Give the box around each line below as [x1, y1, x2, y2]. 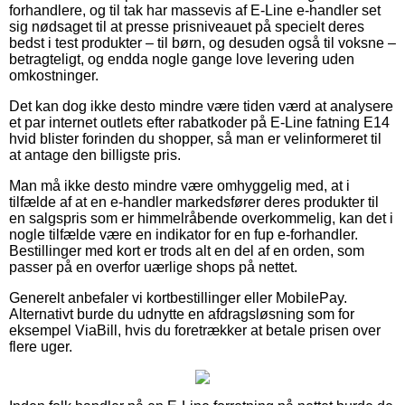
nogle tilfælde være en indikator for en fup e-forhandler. [9, 226, 358, 242]
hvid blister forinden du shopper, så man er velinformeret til [9, 130, 381, 146]
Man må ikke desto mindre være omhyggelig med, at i [9, 177, 350, 193]
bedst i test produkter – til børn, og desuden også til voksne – [9, 34, 396, 51]
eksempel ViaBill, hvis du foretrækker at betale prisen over [9, 322, 381, 338]
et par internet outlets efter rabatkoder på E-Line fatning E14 [9, 114, 390, 130]
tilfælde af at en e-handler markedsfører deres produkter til [9, 193, 379, 210]
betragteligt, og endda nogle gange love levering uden [9, 51, 354, 67]
